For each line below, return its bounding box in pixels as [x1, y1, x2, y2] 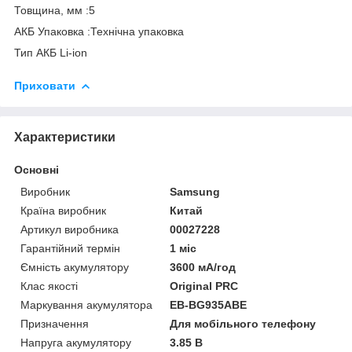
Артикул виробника [20, 222, 119, 236]
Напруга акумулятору [20, 335, 131, 349]
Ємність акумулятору [20, 260, 129, 273]
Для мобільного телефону [170, 317, 317, 330]
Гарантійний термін [20, 241, 120, 255]
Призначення [20, 317, 89, 330]
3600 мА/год [170, 260, 236, 273]
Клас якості [20, 279, 78, 292]
